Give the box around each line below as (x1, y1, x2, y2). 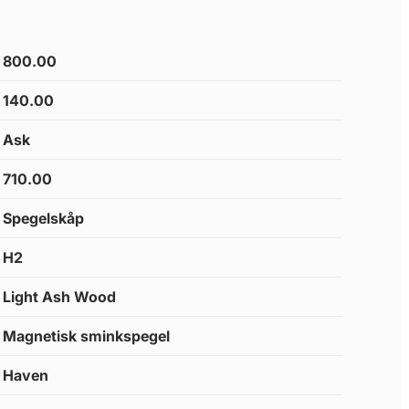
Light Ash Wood (3, 288, 117, 307)
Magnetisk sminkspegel (3, 327, 171, 346)
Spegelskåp (3, 209, 85, 228)
